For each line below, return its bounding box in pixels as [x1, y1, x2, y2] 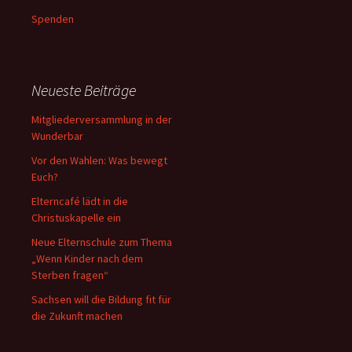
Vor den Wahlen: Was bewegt [31, 153, 167, 167]
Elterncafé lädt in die [31, 194, 128, 208]
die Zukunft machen [31, 309, 123, 323]
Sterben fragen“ [31, 268, 108, 282]
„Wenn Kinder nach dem [31, 251, 143, 266]
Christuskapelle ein [31, 211, 121, 225]
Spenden [31, 12, 74, 26]
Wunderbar [31, 129, 83, 143]
